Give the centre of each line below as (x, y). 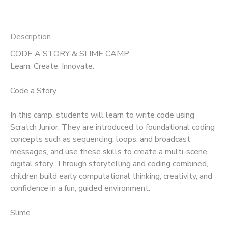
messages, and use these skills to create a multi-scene (109, 151)
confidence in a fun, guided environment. (80, 188)
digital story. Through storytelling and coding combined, (109, 164)
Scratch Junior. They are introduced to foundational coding (112, 127)
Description (31, 36)
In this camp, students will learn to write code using (102, 115)
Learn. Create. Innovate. (52, 66)
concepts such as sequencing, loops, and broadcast (100, 139)
